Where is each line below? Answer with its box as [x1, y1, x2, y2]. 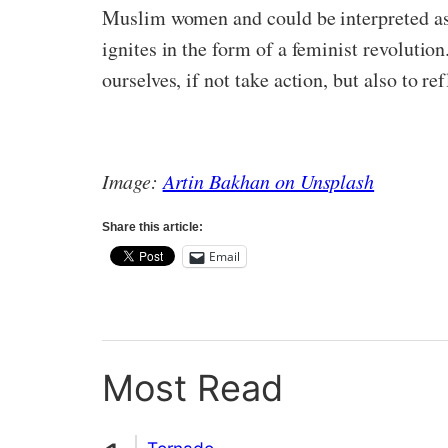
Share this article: [102, 220, 203, 234]
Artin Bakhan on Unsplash [162, 168, 375, 194]
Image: [102, 168, 163, 194]
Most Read [102, 366, 283, 410]
